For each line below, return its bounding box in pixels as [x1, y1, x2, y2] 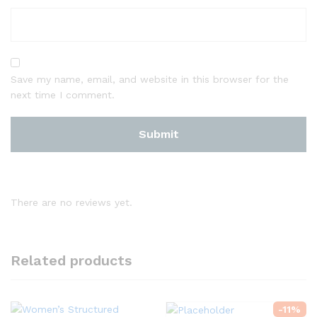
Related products [11, 251, 132, 269]
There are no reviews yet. [11, 196, 132, 208]
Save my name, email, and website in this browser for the [11, 73, 289, 85]
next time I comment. [11, 88, 115, 100]
